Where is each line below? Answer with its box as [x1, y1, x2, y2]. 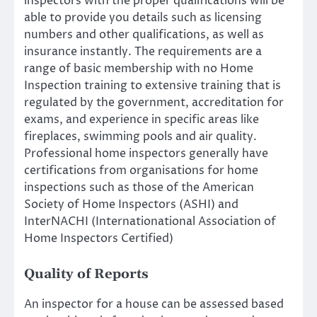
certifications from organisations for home [24, 163, 258, 179]
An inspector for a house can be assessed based [24, 296, 284, 312]
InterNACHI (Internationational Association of [24, 214, 276, 230]
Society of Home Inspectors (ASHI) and [24, 197, 238, 213]
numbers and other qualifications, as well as [24, 27, 264, 43]
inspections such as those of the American [24, 180, 254, 196]
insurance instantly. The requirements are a [24, 44, 262, 60]
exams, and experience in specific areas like [24, 112, 259, 128]
